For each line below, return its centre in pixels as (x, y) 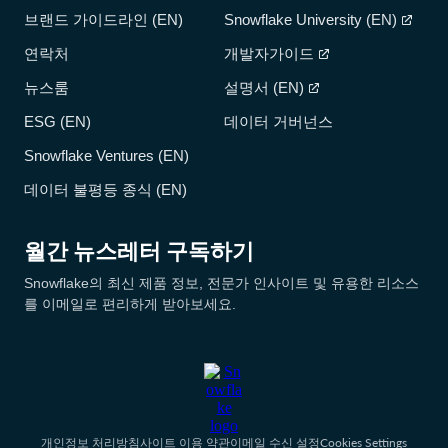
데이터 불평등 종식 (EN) (105, 189)
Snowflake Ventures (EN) (106, 155)
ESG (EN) (57, 121)
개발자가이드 (269, 53)
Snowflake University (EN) (310, 19)
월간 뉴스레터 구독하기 (139, 251)
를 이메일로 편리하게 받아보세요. (130, 303)
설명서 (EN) (264, 87)
